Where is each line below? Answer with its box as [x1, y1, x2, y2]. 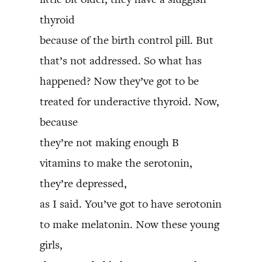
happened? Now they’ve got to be [40, 74, 199, 88]
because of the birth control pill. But [40, 33, 213, 47]
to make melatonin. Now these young [40, 217, 219, 232]
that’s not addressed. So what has [40, 53, 202, 68]
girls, [40, 237, 63, 252]
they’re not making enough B [40, 135, 179, 150]
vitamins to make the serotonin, [40, 156, 192, 170]
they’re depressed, [40, 176, 127, 191]
